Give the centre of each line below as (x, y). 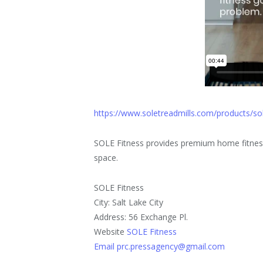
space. (106, 158)
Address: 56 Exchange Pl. (141, 217)
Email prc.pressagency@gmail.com (160, 247)
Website (111, 232)
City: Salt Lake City (129, 203)
